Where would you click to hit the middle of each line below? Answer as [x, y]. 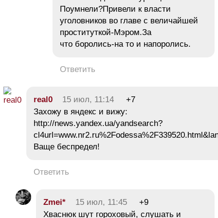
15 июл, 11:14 [88, 99]
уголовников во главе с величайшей [129, 20]
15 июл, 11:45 [101, 202]
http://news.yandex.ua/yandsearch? [98, 123]
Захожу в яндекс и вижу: [81, 111]
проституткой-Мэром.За [106, 32]
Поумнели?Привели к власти [115, 9]
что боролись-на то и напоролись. [125, 44]
